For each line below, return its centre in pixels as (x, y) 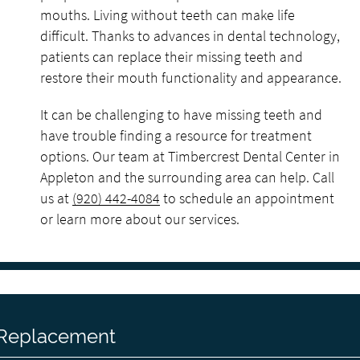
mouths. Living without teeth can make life (168, 15)
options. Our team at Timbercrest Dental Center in (190, 156)
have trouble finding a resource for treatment (176, 135)
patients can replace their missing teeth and (172, 57)
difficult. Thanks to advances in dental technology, (190, 36)
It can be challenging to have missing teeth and (181, 115)
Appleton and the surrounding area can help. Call (187, 177)
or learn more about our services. (140, 219)
